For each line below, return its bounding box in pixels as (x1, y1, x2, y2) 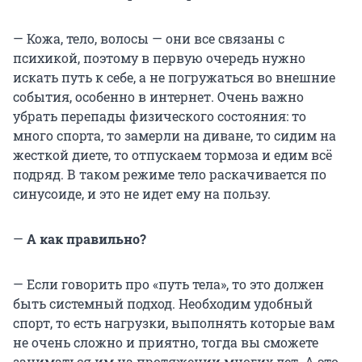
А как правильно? (23, 229, 146, 247)
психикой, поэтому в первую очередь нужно (13, 48, 305, 66)
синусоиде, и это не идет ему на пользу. (13, 184, 271, 202)
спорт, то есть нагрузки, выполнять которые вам (13, 314, 335, 331)
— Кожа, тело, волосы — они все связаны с (13, 29, 284, 47)
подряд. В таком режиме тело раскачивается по (13, 165, 326, 183)
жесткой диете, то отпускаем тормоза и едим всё (13, 145, 332, 163)
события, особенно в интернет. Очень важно (13, 87, 304, 105)
